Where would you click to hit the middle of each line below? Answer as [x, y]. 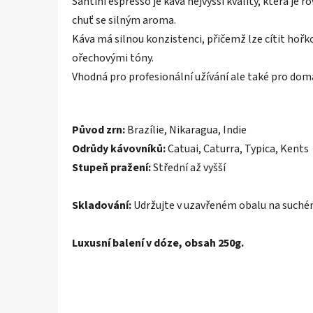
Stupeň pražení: [112, 167]
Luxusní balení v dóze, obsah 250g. [159, 243]
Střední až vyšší [189, 167]
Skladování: [102, 205]
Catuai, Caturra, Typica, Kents [238, 148]
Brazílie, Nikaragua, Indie [186, 130]
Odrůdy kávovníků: [120, 148]
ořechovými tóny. [113, 58]
